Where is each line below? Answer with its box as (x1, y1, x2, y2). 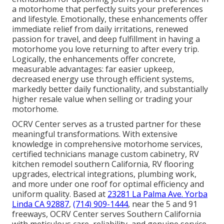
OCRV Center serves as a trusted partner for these (12, 118, 201, 130)
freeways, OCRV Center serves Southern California (12, 208, 201, 220)
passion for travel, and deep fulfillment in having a (12, 33, 200, 45)
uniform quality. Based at (12, 188, 107, 200)
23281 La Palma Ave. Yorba (107, 188, 207, 200)
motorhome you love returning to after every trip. (12, 43, 199, 55)
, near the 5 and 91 (128, 198, 197, 210)
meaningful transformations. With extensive (12, 128, 177, 140)
